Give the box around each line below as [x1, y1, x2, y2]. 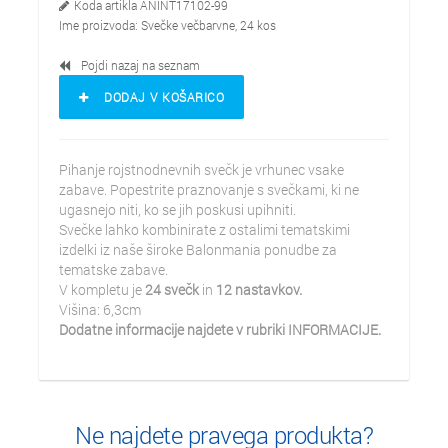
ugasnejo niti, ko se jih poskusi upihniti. [59, 200, 299, 219]
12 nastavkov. [216, 280, 305, 299]
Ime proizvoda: [59, 17, 141, 33]
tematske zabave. [59, 260, 168, 279]
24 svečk [145, 280, 199, 299]
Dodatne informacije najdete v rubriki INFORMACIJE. [59, 320, 381, 339]
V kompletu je [59, 280, 145, 299]
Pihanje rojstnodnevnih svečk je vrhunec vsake [59, 160, 344, 179]
